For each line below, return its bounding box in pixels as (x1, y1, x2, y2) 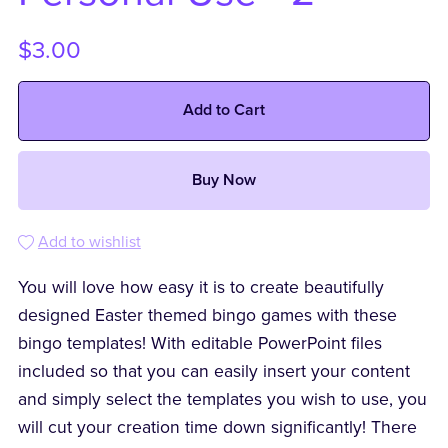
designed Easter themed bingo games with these (17, 305, 397, 327)
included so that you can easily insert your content (17, 361, 410, 383)
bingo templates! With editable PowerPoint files (17, 333, 382, 355)
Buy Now (192, 169, 256, 190)
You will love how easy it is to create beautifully (17, 277, 384, 299)
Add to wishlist (37, 232, 141, 253)
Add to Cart (183, 100, 265, 121)
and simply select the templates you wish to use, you (17, 389, 427, 411)
